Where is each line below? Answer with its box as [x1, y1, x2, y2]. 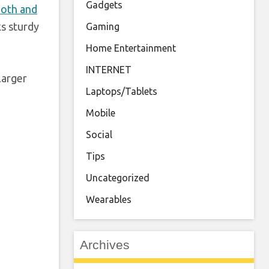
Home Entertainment [86, 43, 176, 53]
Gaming [86, 21, 119, 32]
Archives [80, 238, 130, 252]
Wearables [86, 194, 131, 205]
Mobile [86, 107, 115, 118]
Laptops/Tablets [86, 86, 157, 97]
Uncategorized [86, 172, 150, 183]
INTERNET [86, 64, 131, 75]
